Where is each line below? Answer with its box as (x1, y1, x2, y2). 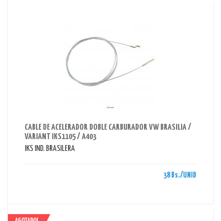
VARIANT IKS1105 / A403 (25, 133, 96, 141)
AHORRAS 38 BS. (29, 113, 59, 118)
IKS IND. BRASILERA (25, 145, 75, 153)
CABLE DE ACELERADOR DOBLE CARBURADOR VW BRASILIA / (25, 123, 191, 132)
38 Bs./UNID (163, 172, 196, 179)
